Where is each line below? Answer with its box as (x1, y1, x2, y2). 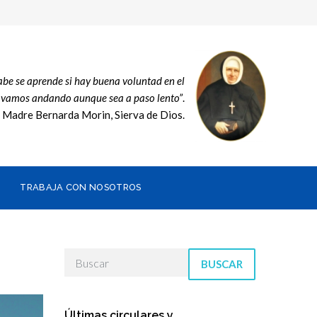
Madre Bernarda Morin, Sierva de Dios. (2, 108, 185, 121)
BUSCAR (201, 258, 243, 271)
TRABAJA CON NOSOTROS (20, 182, 142, 193)
